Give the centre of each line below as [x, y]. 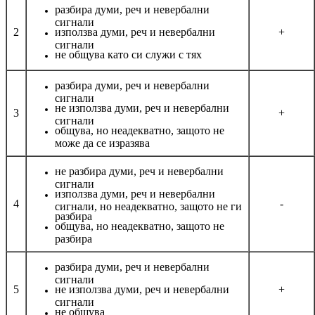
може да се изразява [102, 142]
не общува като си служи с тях [128, 54]
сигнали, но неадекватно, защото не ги [148, 205]
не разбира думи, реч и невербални [139, 171]
